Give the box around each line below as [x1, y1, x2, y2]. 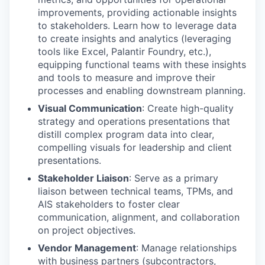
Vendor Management [38, 242, 136, 254]
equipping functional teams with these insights [38, 59, 246, 70]
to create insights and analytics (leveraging [38, 33, 231, 44]
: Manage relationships [136, 242, 237, 254]
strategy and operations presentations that [38, 115, 230, 127]
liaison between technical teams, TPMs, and [38, 185, 233, 197]
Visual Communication [38, 102, 142, 114]
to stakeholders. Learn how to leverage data [38, 20, 237, 31]
